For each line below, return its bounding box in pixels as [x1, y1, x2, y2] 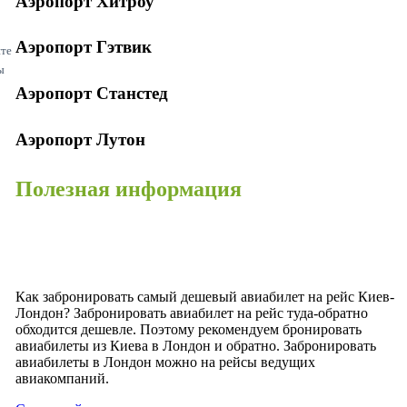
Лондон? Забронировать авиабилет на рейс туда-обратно [15, 304, 368, 321]
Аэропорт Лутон [15, 129, 145, 149]
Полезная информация [15, 176, 242, 201]
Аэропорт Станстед [15, 84, 168, 104]
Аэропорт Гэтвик [15, 37, 152, 57]
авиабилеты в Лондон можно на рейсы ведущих [15, 353, 315, 370]
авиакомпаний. [15, 370, 109, 386]
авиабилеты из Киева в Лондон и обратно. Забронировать [15, 337, 376, 353]
